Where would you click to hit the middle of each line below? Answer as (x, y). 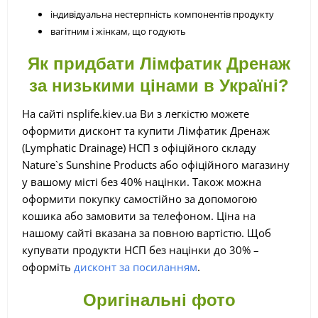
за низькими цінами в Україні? (159, 85)
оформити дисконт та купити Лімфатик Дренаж (146, 130)
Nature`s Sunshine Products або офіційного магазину (156, 164)
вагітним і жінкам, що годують (118, 31)
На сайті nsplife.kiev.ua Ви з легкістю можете (136, 113)
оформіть (48, 267)
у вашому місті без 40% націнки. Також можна (142, 181)
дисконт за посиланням (136, 267)
